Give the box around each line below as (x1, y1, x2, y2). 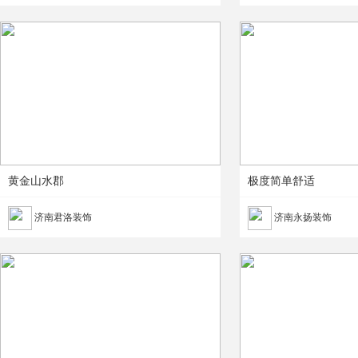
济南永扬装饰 (272, 212, 332, 223)
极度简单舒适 (248, 175, 315, 187)
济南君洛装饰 (32, 212, 92, 223)
